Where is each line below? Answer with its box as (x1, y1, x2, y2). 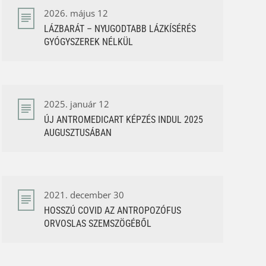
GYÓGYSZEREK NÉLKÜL (43, 36, 133, 47)
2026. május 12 (43, 7, 108, 19)
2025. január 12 (43, 97, 109, 110)
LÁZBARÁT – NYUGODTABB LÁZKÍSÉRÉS (43, 23, 196, 34)
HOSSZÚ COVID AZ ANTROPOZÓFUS (43, 204, 181, 216)
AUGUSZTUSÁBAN (43, 126, 112, 138)
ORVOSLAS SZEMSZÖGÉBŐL (43, 217, 151, 229)
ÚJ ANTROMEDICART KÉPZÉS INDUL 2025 (43, 113, 203, 125)
